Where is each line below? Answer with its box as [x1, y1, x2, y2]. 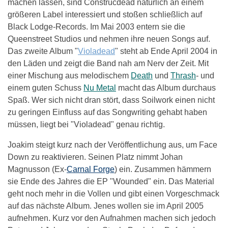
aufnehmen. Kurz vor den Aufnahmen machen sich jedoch [8, 214, 216, 223]
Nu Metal [83, 83, 116, 93]
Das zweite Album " [8, 47, 78, 56]
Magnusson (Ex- [8, 165, 67, 174]
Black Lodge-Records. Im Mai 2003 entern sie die [8, 22, 185, 32]
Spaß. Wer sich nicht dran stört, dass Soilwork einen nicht [8, 96, 215, 105]
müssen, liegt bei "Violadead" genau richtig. [8, 120, 165, 129]
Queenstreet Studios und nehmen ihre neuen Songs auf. [8, 35, 210, 44]
